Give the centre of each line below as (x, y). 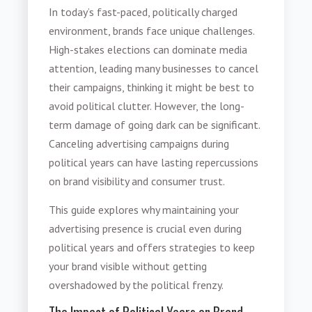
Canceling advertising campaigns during (139, 143)
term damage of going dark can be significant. (155, 124)
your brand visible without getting (128, 266)
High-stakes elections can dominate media (148, 49)
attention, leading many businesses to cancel (154, 68)
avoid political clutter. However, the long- (147, 106)
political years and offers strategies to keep (152, 248)
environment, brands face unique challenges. (152, 30)
